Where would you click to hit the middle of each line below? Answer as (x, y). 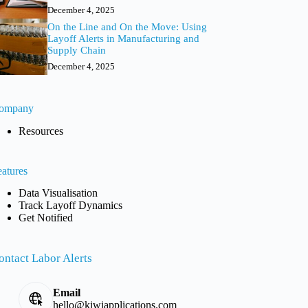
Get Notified (46, 218)
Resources (41, 131)
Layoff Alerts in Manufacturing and (123, 38)
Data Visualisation (58, 193)
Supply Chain (76, 50)
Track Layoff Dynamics (71, 206)
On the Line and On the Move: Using (127, 26)
